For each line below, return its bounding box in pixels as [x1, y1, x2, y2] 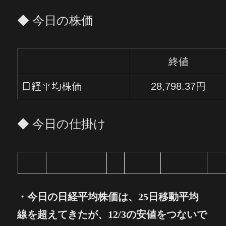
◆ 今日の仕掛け [17, 118, 106, 131]
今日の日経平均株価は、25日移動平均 [27, 191, 199, 203]
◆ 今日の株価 [17, 14, 94, 28]
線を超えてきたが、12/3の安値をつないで [17, 209, 207, 220]
